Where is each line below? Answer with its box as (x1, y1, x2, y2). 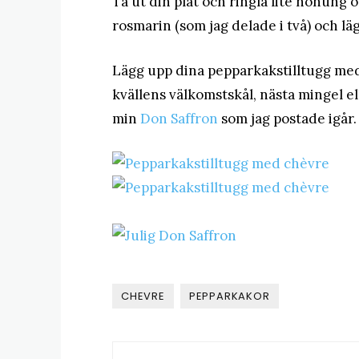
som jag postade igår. (218, 110, 357, 127)
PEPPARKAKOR (188, 288, 270, 304)
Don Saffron (140, 110, 218, 127)
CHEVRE (121, 288, 165, 304)
